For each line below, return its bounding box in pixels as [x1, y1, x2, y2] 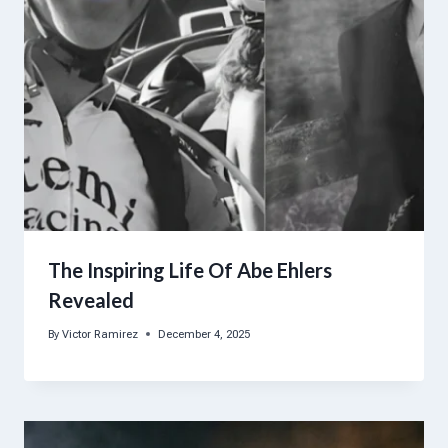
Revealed [48, 287, 134, 312]
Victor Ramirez [62, 327, 139, 341]
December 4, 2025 [158, 327, 251, 341]
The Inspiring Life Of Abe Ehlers [48, 257, 332, 282]
